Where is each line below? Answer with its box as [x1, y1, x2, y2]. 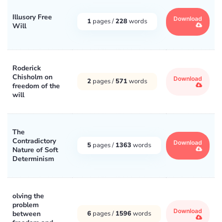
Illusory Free [12, 12, 52, 22]
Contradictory [12, 136, 56, 146]
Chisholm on [12, 72, 53, 82]
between [12, 209, 41, 219]
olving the [12, 191, 44, 201]
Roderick [12, 63, 41, 73]
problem [12, 200, 39, 210]
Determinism [12, 154, 54, 164]
